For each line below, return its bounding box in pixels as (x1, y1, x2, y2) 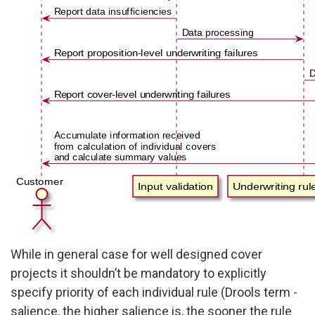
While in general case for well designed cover (11, 246, 262, 262)
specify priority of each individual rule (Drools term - (11, 284, 297, 300)
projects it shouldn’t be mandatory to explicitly (11, 265, 266, 281)
